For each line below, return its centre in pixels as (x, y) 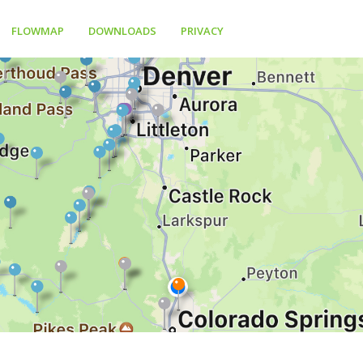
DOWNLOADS (123, 30)
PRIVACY (203, 30)
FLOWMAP (38, 30)
